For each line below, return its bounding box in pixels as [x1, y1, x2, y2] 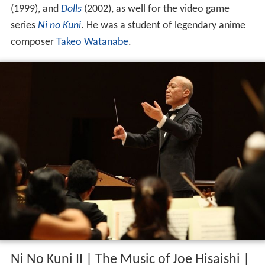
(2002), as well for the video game [81, 4, 230, 15]
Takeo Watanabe [56, 37, 128, 49]
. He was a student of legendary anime [80, 20, 245, 32]
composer [10, 37, 56, 49]
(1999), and [10, 4, 61, 15]
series [10, 20, 38, 32]
